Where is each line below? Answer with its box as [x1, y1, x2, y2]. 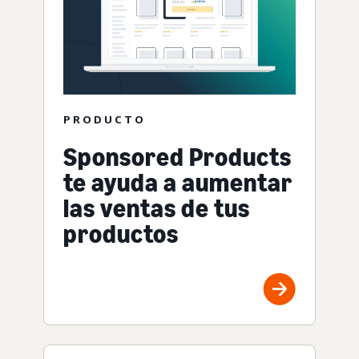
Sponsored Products [63, 142, 292, 173]
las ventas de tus [63, 193, 250, 224]
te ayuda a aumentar [63, 167, 292, 199]
